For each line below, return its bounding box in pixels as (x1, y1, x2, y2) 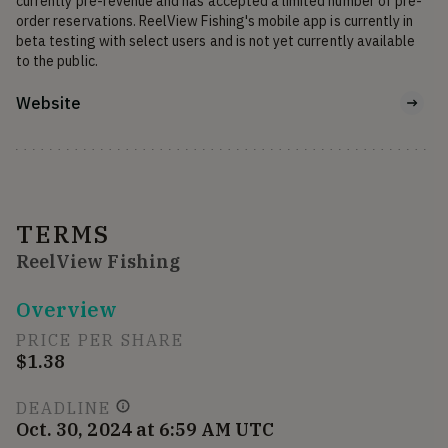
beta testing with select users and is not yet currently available (16, 31, 416, 50)
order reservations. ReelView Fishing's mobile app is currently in (16, 11, 414, 30)
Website (16, 92, 81, 113)
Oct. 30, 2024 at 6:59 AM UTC (16, 417, 275, 441)
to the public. (16, 51, 98, 70)
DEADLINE (16, 397, 111, 418)
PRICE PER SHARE (16, 329, 184, 350)
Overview (16, 295, 118, 323)
